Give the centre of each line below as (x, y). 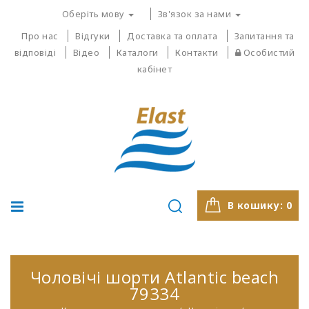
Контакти (197, 52)
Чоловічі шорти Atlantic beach (154, 277)
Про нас (40, 36)
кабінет (154, 69)
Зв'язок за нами (196, 14)
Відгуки (93, 36)
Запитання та (264, 36)
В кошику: (257, 205)
